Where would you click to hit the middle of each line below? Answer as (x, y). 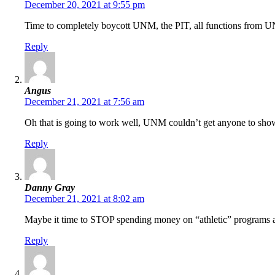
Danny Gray (50, 188)
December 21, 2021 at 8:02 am (84, 199)
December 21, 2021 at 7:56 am (84, 102)
